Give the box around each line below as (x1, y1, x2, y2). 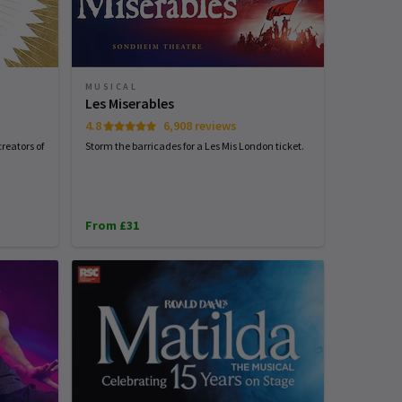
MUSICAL (84, 81, 138, 93)
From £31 (84, 217, 139, 234)
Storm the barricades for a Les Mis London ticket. (84, 139, 304, 153)
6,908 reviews (163, 118, 238, 135)
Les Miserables (84, 94, 174, 113)
